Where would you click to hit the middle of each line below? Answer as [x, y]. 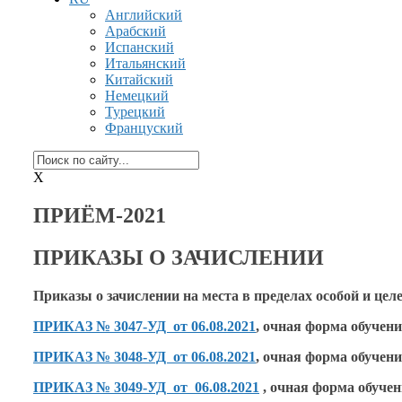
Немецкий [137, 96]
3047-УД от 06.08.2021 [185, 326]
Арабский [135, 31]
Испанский [140, 47]
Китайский [139, 79]
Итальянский [145, 63]
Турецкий [135, 112]
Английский [144, 15]
